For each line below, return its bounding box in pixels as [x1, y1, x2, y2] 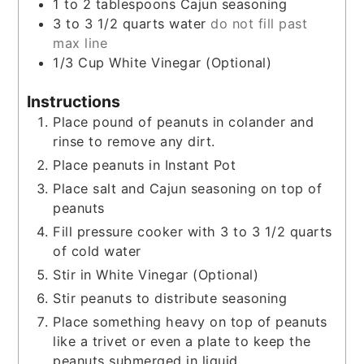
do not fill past [210, 15, 308, 32]
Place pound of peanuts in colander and [53, 113, 314, 130]
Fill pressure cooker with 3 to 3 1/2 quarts [53, 223, 332, 240]
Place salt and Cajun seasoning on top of [53, 180, 323, 197]
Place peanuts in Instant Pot [53, 156, 236, 173]
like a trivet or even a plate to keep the [53, 332, 311, 349]
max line [53, 35, 108, 52]
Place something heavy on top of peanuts [53, 313, 327, 330]
